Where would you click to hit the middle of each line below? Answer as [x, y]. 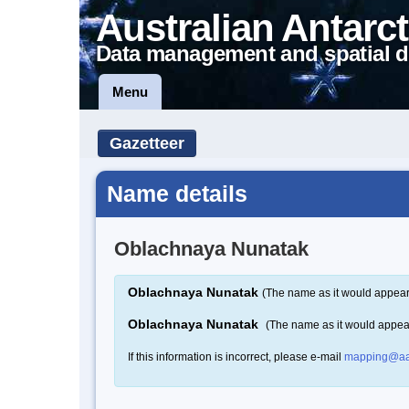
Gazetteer [147, 143]
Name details [177, 194]
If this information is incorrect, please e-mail [236, 357]
